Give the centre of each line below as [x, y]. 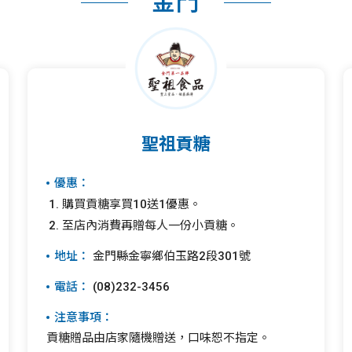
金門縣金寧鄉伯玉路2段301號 [170, 256]
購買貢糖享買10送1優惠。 [132, 204]
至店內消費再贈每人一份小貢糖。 [151, 225]
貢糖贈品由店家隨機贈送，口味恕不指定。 [159, 338]
